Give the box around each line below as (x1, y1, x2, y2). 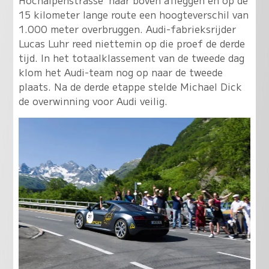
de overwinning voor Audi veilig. (18, 93, 168, 108)
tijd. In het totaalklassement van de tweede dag (18, 50, 244, 65)
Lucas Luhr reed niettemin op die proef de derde (18, 35, 245, 50)
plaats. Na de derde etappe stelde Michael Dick (18, 79, 242, 94)
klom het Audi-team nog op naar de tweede (18, 64, 223, 79)
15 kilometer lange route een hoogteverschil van (18, 7, 249, 22)
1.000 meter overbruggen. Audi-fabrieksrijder (18, 21, 236, 36)
